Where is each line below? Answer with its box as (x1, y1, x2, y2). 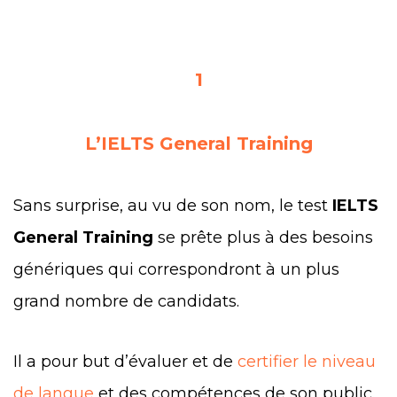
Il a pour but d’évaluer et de (13, 351, 237, 371)
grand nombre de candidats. (13, 291, 244, 311)
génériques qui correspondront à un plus (13, 259, 339, 279)
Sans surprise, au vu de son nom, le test (13, 195, 332, 215)
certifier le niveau (237, 351, 376, 371)
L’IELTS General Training (84, 132, 313, 154)
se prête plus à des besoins (153, 227, 373, 247)
